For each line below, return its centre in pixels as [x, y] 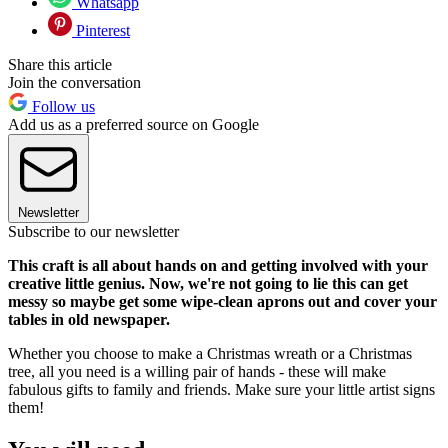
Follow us [61, 106]
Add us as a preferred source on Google [133, 124]
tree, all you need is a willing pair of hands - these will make [197, 371]
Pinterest [101, 30]
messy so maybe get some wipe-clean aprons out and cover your [222, 301]
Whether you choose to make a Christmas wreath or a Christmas [210, 353]
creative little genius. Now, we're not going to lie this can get [208, 283]
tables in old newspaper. [89, 319]
